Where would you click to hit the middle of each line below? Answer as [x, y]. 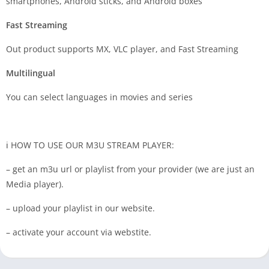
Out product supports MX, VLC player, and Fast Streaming [122, 49]
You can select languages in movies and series [99, 97]
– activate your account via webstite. [79, 232]
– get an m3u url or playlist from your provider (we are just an [130, 169]
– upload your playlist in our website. [80, 208]
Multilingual [31, 73]
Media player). [35, 184]
